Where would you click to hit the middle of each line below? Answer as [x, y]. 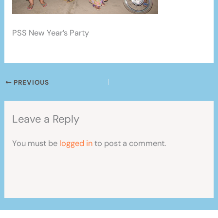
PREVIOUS [30, 83]
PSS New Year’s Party [51, 33]
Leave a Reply [46, 119]
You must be [36, 144]
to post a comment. [129, 144]
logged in [76, 144]
